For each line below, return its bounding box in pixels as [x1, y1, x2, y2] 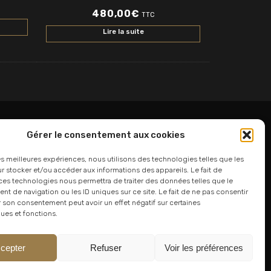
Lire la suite [102, 27, 144, 36]
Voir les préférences [164, 242, 243, 253]
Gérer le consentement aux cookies [26, 129, 185, 140]
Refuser [90, 242, 122, 253]
